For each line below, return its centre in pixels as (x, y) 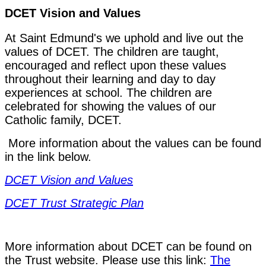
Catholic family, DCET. (65, 120)
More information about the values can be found (133, 143)
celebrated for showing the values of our (110, 106)
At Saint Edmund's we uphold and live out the (124, 38)
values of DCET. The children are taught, (112, 51)
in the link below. (50, 156)
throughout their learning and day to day (110, 79)
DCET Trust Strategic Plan (74, 203)
